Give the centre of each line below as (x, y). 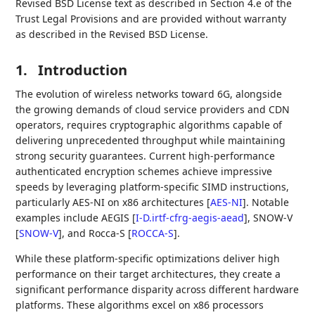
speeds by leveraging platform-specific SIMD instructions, (153, 187)
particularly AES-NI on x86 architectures (111, 202)
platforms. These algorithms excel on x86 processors (140, 305)
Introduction (83, 70)
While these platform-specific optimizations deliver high (148, 259)
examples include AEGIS (74, 218)
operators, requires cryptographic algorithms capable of (149, 125)
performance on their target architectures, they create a (148, 274)
